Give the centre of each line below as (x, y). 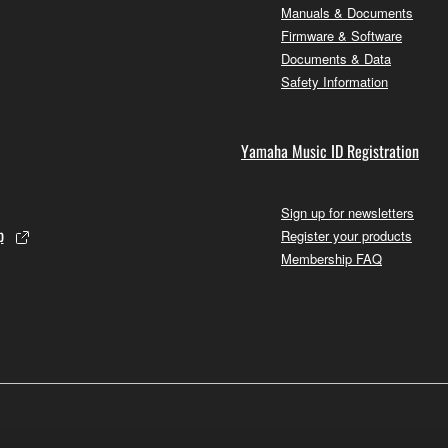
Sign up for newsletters (347, 212)
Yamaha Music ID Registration (330, 150)
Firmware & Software (341, 35)
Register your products (346, 235)
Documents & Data (336, 58)
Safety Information (334, 81)
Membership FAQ (331, 258)
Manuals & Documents (347, 12)
